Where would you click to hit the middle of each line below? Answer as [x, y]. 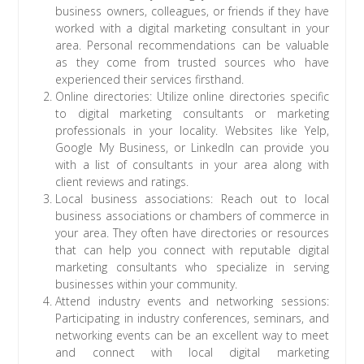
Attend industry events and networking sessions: [192, 301]
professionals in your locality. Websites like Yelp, [192, 131]
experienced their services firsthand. [150, 80]
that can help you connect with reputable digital [192, 250]
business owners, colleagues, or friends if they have [192, 11]
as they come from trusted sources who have [192, 63]
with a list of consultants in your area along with [192, 165]
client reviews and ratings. [122, 182]
